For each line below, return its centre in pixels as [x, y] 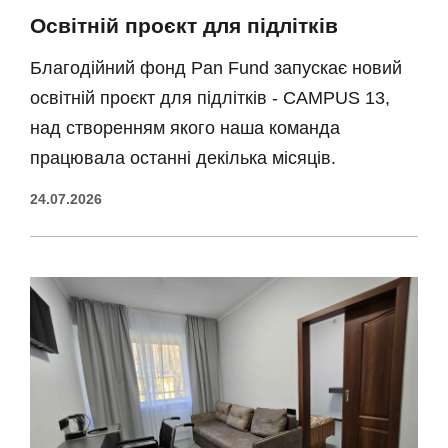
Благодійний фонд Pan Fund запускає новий [216, 68]
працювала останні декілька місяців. [183, 158]
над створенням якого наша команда [185, 128]
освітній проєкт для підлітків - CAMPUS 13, [210, 98]
